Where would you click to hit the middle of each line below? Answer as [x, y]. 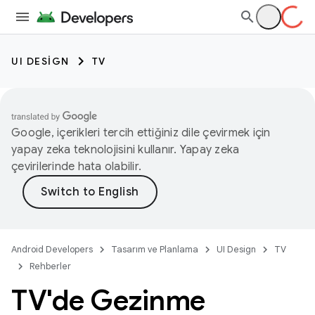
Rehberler [50, 266]
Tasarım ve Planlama [155, 249]
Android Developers [52, 249]
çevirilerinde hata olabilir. [76, 167]
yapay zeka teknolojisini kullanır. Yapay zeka [126, 150]
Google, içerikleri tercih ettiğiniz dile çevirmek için [141, 133]
